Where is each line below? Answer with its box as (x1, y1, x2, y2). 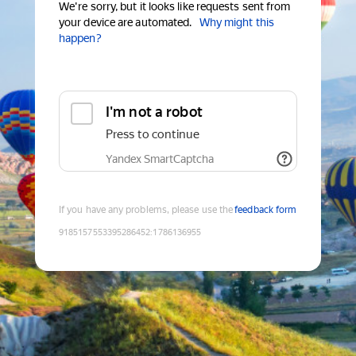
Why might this (199, 16, 274, 29)
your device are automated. (59, 16, 192, 29)
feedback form (234, 204, 297, 216)
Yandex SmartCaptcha (106, 153, 214, 166)
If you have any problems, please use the (59, 204, 234, 216)
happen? (59, 32, 102, 45)
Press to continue (106, 127, 199, 142)
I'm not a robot (106, 103, 203, 121)
